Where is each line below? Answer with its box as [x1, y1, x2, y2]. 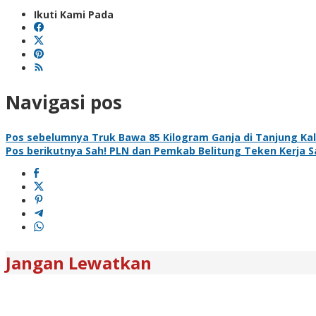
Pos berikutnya [6, 143, 83, 157]
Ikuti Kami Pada [34, 7, 114, 21]
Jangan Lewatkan [6, 250, 152, 274]
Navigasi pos [6, 90, 122, 116]
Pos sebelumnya [6, 130, 89, 144]
